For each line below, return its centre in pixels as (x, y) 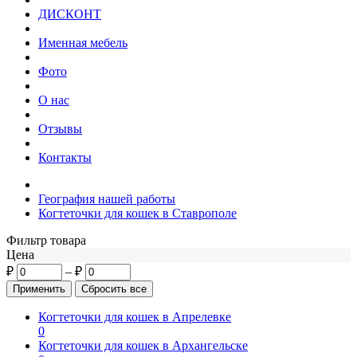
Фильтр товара (46, 240)
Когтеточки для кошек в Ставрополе (137, 213)
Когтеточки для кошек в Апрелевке (135, 317)
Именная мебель (83, 43)
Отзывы (60, 129)
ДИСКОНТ (70, 14)
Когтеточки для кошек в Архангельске (143, 345)
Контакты (65, 157)
